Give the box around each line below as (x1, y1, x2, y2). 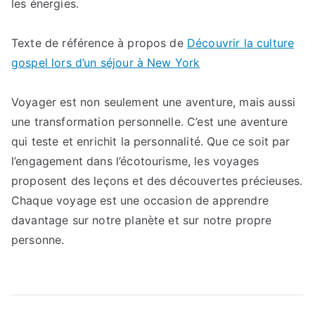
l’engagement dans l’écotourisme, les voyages (11, 154, 259, 168)
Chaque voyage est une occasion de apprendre (11, 193, 269, 207)
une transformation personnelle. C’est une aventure (11, 115, 288, 129)
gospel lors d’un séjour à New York (11, 56, 200, 70)
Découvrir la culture (186, 36, 295, 50)
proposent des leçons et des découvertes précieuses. (11, 174, 303, 188)
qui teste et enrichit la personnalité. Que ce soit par (11, 134, 290, 148)
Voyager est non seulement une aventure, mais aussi (11, 95, 296, 109)
